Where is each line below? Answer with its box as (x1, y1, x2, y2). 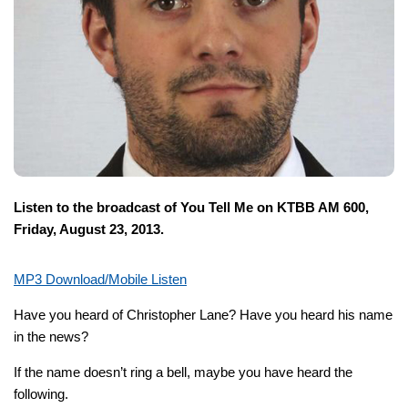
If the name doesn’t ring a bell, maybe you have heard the (14, 363, 352, 380)
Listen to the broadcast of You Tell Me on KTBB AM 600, (14, 199, 369, 215)
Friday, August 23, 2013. (14, 220, 164, 237)
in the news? (14, 328, 88, 344)
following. (14, 385, 68, 402)
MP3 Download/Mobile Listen (14, 270, 187, 287)
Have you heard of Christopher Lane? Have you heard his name (14, 306, 393, 322)
